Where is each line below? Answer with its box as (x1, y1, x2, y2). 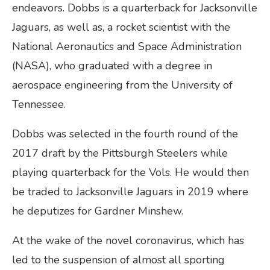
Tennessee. (12, 97, 66, 112)
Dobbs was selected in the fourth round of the (12, 127, 238, 142)
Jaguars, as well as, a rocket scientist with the (12, 20, 230, 35)
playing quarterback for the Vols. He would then (12, 165, 249, 180)
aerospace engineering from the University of (12, 78, 233, 93)
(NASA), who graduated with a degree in (12, 58, 212, 74)
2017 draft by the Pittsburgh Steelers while (12, 146, 228, 161)
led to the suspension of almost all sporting (12, 253, 225, 268)
